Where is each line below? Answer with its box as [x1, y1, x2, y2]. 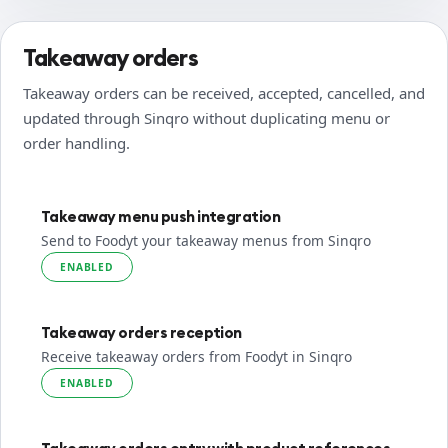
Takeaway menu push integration [41, 207, 281, 226]
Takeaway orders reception [41, 323, 242, 342]
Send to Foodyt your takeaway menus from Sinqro [41, 231, 371, 250]
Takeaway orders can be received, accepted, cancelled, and [23, 83, 425, 103]
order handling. [23, 133, 130, 153]
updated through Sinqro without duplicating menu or [23, 108, 390, 128]
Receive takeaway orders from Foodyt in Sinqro [41, 347, 352, 366]
